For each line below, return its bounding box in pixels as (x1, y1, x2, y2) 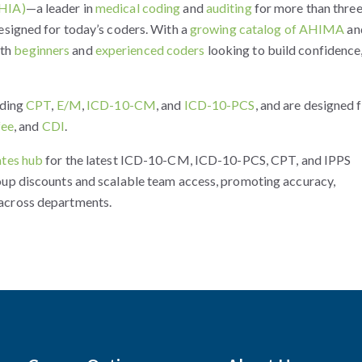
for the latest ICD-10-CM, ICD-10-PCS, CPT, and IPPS (43, 151, 351, 167)
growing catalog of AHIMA (189, 20, 345, 36)
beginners (14, 41, 70, 57)
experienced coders (95, 41, 205, 57)
